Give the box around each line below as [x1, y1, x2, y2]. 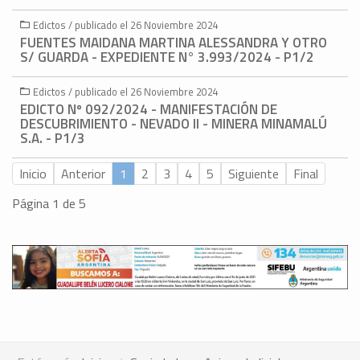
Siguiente [228, 164, 279, 184]
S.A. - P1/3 [20, 128, 85, 149]
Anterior [61, 164, 105, 184]
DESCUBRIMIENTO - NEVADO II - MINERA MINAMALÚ [20, 113, 327, 135]
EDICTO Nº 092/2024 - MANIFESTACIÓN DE [20, 99, 277, 121]
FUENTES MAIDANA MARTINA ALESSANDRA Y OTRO [20, 32, 327, 54]
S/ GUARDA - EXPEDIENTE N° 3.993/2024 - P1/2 [20, 47, 314, 68]
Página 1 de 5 [12, 194, 86, 214]
